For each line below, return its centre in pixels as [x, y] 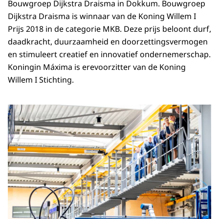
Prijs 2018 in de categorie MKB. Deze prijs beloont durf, [109, 29]
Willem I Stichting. [41, 80]
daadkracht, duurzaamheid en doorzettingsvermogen [108, 42]
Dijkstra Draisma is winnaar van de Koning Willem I [102, 16]
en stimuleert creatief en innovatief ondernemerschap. [109, 55]
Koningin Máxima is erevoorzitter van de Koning [97, 67]
